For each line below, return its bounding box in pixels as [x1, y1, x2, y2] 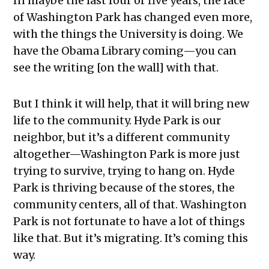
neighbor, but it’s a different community [13, 130, 230, 144]
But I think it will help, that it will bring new [13, 96, 250, 110]
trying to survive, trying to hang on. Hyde [13, 163, 235, 178]
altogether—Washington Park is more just [13, 147, 241, 161]
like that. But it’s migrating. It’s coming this [13, 231, 249, 245]
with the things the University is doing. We [13, 26, 244, 41]
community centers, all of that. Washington [13, 197, 247, 211]
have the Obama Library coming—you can [13, 43, 237, 58]
